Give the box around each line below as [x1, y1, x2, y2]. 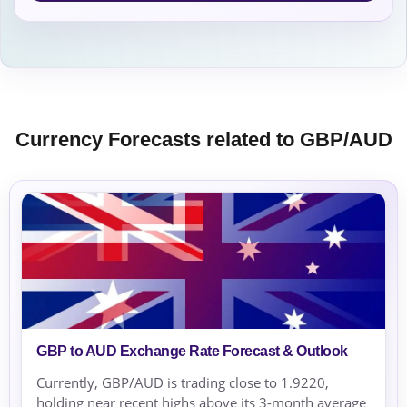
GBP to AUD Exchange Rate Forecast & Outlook [36, 343, 348, 360]
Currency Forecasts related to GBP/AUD [15, 128, 392, 152]
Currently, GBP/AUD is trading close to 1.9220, [36, 373, 329, 392]
